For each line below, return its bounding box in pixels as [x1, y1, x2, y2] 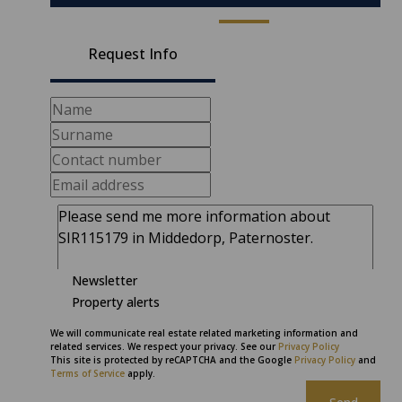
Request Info [88, 44, 178, 64]
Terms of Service [50, 367, 125, 380]
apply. [125, 367, 155, 380]
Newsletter [72, 271, 137, 289]
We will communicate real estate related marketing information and [50, 327, 358, 339]
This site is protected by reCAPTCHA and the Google [50, 354, 294, 366]
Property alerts [72, 293, 160, 310]
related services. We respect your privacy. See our [50, 340, 278, 353]
